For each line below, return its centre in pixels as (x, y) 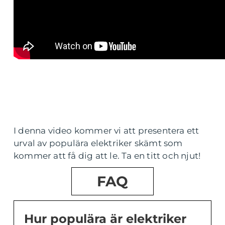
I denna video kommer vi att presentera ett (106, 131)
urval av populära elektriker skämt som (98, 143)
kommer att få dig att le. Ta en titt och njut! (107, 156)
